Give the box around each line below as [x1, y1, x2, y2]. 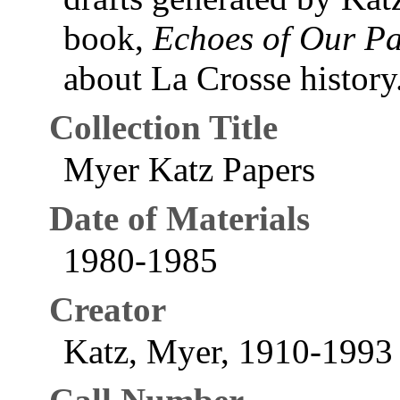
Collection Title [49, 108, 279, 146]
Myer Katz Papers [63, 150, 316, 188]
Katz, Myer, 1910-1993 [63, 332, 394, 371]
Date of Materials [49, 199, 311, 237]
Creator [49, 290, 167, 329]
